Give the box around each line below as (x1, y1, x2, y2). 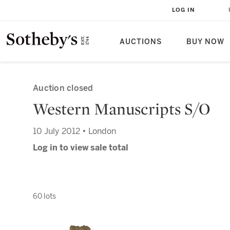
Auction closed (33, 83, 93, 93)
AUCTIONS (120, 37, 162, 46)
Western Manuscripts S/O (33, 99, 210, 119)
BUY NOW (186, 37, 224, 46)
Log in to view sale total (33, 143, 128, 152)
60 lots (33, 191, 56, 201)
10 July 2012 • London (33, 126, 116, 136)
